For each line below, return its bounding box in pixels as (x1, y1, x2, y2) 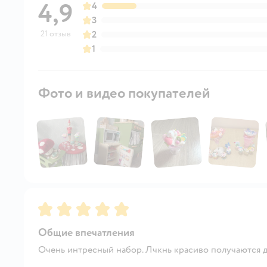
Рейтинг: (38, 200, 77, 213)
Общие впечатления (38, 225, 135, 240)
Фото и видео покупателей (38, 83, 210, 103)
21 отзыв (40, 28, 71, 39)
